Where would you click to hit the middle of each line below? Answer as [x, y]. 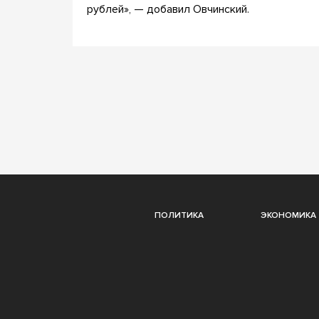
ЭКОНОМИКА [288, 215]
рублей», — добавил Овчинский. [168, 9]
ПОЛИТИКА [179, 215]
